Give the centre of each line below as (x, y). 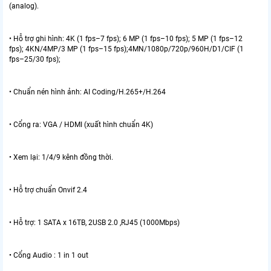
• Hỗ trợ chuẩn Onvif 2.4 (48, 190)
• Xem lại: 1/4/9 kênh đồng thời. (61, 157)
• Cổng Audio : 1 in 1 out (49, 255)
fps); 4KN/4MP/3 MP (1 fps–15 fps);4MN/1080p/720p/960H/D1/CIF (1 (126, 49)
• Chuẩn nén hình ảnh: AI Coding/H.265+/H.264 (87, 92)
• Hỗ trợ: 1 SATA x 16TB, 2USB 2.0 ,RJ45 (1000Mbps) (94, 222)
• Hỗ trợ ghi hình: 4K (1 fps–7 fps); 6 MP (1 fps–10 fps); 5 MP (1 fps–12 (126, 38)
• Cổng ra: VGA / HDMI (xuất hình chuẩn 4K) (81, 124)
